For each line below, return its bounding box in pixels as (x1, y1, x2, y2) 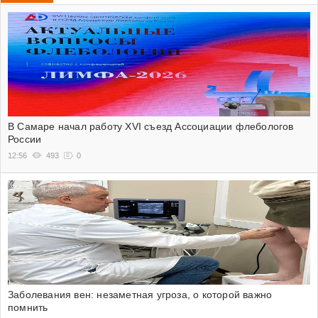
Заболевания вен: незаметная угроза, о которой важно (8, 289, 273, 300)
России (8, 133, 42, 145)
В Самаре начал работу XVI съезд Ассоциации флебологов (8, 121, 294, 132)
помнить (8, 302, 48, 313)
